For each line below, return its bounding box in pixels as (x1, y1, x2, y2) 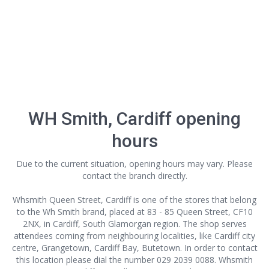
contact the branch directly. (82, 170, 187, 181)
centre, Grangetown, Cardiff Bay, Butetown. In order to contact (11, 242, 258, 253)
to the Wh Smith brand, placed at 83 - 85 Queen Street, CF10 (16, 206, 253, 217)
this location (16, 254, 64, 265)
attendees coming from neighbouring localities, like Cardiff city (14, 230, 255, 241)
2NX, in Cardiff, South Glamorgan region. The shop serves (22, 218, 247, 229)
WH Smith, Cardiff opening (28, 108, 241, 129)
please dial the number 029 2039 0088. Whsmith (64, 254, 253, 265)
